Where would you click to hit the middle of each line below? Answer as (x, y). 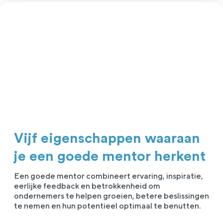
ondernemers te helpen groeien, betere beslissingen (111, 196)
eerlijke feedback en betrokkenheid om (87, 186)
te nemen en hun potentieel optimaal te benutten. (107, 206)
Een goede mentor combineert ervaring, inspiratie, (109, 176)
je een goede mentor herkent (110, 157)
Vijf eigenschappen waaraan (107, 139)
